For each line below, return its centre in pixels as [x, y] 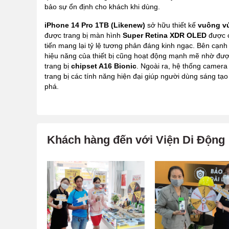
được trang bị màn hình [84, 36]
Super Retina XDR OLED [165, 36]
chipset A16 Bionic [104, 66]
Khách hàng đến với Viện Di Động [136, 140]
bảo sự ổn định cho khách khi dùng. [102, 7]
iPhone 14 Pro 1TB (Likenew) [96, 25]
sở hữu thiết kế [173, 25]
